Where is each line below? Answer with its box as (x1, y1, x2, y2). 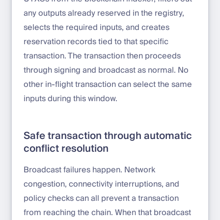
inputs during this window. (24, 92, 117, 106)
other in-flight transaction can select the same (24, 78, 192, 92)
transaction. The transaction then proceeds (24, 49, 181, 63)
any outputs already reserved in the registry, (24, 6, 184, 21)
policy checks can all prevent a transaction (24, 192, 179, 206)
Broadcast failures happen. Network (24, 163, 155, 177)
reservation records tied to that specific (24, 35, 168, 49)
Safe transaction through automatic (24, 128, 192, 145)
